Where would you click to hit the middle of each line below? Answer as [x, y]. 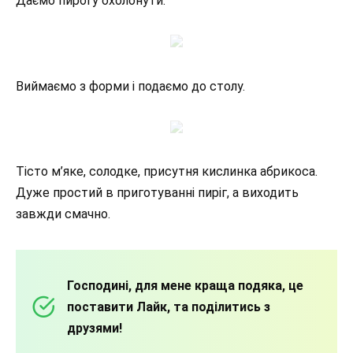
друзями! [95, 328]
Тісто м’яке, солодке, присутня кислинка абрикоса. [167, 171]
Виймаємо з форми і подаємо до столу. [130, 86]
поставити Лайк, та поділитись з [169, 307]
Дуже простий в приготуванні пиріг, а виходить [157, 192]
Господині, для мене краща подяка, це [185, 285]
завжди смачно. [63, 214]
